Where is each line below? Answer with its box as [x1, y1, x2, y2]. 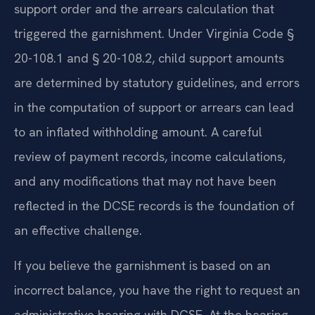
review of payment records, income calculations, [14, 148, 285, 165]
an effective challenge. [14, 222, 142, 239]
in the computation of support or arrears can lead [14, 99, 294, 116]
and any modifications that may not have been [14, 173, 276, 190]
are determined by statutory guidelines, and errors [14, 75, 300, 91]
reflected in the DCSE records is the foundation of [14, 198, 295, 214]
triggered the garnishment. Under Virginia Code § [14, 25, 294, 42]
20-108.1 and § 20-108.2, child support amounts [14, 50, 284, 67]
